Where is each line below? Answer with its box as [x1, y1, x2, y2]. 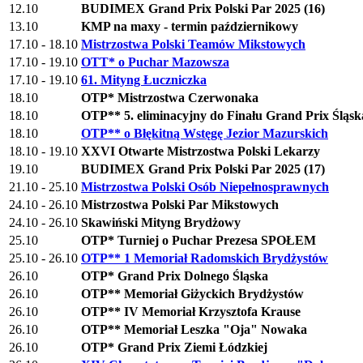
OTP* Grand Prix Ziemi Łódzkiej [81, 340, 267, 354]
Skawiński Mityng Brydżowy [81, 215, 241, 229]
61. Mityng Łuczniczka [81, 72, 207, 87]
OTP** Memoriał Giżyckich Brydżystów [81, 286, 304, 301]
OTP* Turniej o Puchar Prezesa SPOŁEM [81, 233, 316, 247]
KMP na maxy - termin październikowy [81, 19, 298, 33]
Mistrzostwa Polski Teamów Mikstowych [81, 36, 305, 51]
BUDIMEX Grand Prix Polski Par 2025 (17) [81, 161, 325, 176]
